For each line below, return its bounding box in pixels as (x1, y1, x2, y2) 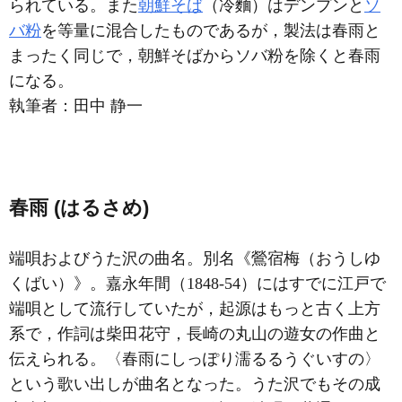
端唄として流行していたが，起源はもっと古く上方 (9, 300, 380, 318)
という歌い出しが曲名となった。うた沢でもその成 (9, 375, 380, 393)
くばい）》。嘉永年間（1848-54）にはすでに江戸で (9, 275, 386, 293)
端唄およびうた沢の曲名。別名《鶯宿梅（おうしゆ (9, 249, 380, 267)
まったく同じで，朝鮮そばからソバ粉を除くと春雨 (9, 47, 380, 65)
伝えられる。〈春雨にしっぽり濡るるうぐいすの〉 (9, 350, 380, 368)
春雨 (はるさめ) (9, 197, 149, 219)
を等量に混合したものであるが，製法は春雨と (41, 22, 380, 39)
